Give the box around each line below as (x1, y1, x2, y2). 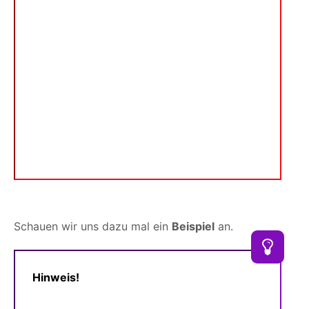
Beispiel (172, 219, 215, 234)
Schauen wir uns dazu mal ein (14, 219, 172, 234)
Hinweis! (32, 270, 79, 285)
